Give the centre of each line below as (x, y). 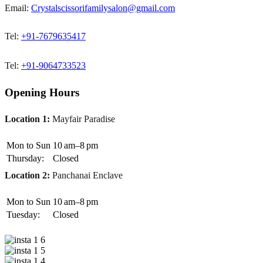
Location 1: (27, 119)
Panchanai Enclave (86, 175)
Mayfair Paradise (82, 119)
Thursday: (25, 158)
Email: (18, 8)
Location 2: (27, 175)
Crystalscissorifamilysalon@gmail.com (103, 8)
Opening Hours (42, 93)
